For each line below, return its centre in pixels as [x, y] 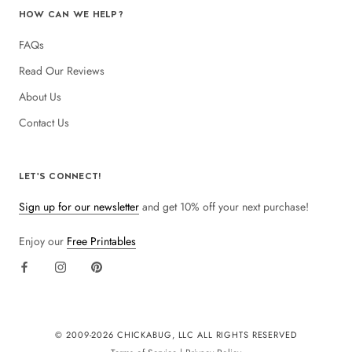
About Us [40, 97]
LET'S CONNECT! [60, 176]
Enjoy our [43, 241]
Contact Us [44, 123]
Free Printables [101, 241]
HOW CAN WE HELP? [71, 15]
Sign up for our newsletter [79, 207]
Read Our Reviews [62, 71]
